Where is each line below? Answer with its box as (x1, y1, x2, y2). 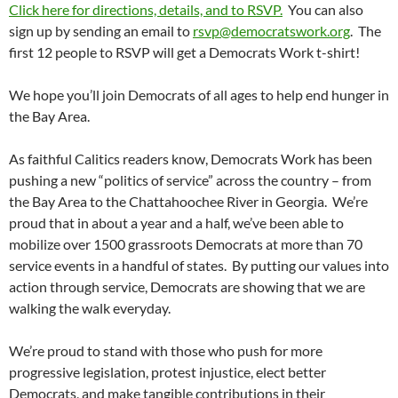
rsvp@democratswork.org (193, 22, 350, 40)
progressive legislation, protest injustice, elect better (9, 363, 326, 381)
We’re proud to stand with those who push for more (9, 342, 322, 360)
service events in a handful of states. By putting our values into (9, 257, 389, 275)
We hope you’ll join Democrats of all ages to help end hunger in (9, 86, 389, 104)
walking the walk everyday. (9, 299, 171, 317)
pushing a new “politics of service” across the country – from (9, 171, 371, 189)
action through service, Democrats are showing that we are (9, 278, 365, 296)
